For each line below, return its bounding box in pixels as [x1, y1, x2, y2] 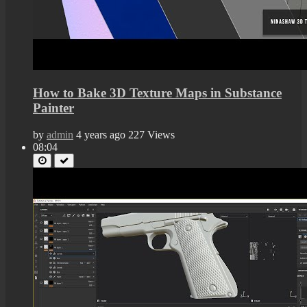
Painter [33, 101, 74, 116]
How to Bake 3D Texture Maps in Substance [33, 86, 282, 101]
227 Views [128, 128, 175, 140]
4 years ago [76, 128, 125, 140]
